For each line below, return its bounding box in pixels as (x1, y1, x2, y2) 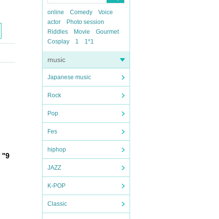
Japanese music (47, 74, 91, 81)
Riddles (47, 28, 68, 35)
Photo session (66, 19, 104, 25)
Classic (47, 200, 67, 207)
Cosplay (47, 38, 69, 45)
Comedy (70, 9, 92, 16)
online (47, 9, 64, 16)
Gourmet (96, 28, 119, 35)
